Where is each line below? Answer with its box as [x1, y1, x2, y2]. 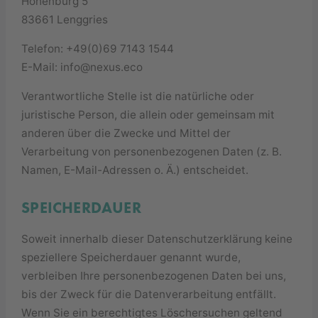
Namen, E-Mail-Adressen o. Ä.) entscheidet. [21, 163, 249, 177]
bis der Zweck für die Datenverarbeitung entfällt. [21, 287, 277, 301]
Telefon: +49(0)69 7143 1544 [21, 41, 175, 55]
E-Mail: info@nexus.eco [21, 60, 143, 74]
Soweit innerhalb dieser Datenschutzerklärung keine [21, 231, 293, 246]
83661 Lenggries [21, 12, 109, 26]
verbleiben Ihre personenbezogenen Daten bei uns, [21, 268, 287, 283]
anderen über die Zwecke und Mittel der [21, 126, 231, 141]
